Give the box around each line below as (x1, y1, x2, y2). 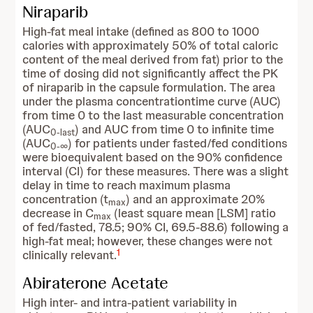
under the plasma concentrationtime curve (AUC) (22, 94, 282, 109)
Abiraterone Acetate (22, 272, 169, 293)
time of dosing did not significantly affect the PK (22, 66, 279, 81)
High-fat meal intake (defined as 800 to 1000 (22, 24, 260, 39)
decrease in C (22, 205, 94, 221)
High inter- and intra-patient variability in (22, 295, 238, 310)
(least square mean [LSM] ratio (111, 205, 277, 221)
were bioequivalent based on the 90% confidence (22, 150, 283, 165)
